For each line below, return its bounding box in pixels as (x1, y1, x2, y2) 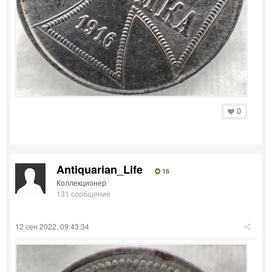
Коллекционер (56, 177, 106, 188)
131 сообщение (56, 188, 110, 199)
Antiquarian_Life (56, 161, 143, 177)
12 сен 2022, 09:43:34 (15, 220, 89, 231)
